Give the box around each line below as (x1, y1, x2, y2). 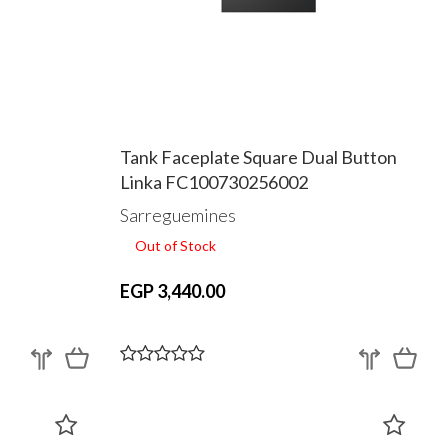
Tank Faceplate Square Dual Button (119, 145, 397, 168)
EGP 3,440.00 (119, 280, 225, 303)
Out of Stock (134, 237, 216, 255)
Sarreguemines (119, 204, 236, 227)
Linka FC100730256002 (119, 170, 308, 193)
